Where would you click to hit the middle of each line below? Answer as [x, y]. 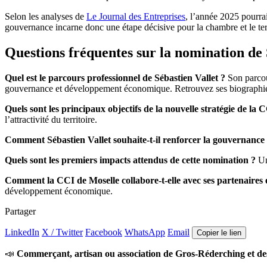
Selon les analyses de [46, 16]
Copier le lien [219, 232]
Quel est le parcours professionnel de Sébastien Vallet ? [115, 77]
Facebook [104, 232]
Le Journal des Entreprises [136, 16]
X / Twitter [62, 232]
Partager [20, 211]
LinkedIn [22, 232]
